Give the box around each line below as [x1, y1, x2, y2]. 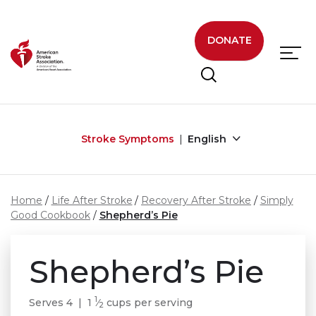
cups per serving [104, 296, 193, 309]
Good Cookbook [11, 208, 90, 221]
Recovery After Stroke [141, 193, 251, 207]
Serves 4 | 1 [29, 296, 95, 309]
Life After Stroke [51, 193, 133, 207]
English [187, 132, 229, 145]
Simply [260, 193, 293, 207]
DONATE [207, 34, 252, 47]
